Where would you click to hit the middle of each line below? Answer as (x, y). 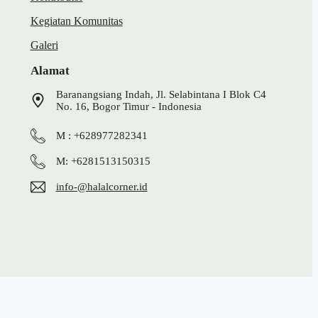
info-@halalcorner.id (102, 186)
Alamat (50, 70)
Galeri (44, 45)
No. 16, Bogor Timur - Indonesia (128, 106)
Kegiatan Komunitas (76, 21)
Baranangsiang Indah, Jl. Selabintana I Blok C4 (161, 94)
